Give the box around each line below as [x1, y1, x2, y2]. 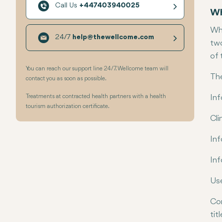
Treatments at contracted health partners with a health [26, 94, 166, 100]
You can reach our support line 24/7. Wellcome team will [26, 66, 168, 72]
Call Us [55, 2, 79, 9]
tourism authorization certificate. [26, 104, 110, 110]
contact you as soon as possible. [26, 76, 107, 82]
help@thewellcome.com [72, 34, 154, 41]
